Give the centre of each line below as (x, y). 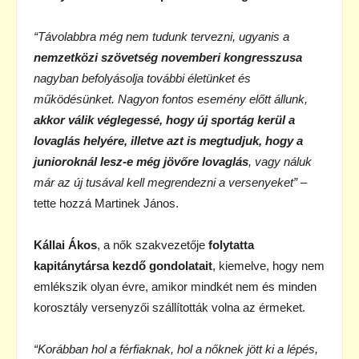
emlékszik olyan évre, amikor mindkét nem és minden (175, 286)
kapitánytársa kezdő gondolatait (123, 265)
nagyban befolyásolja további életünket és (142, 78)
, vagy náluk (280, 161)
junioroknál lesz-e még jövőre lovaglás (141, 161)
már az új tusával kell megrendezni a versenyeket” (165, 182)
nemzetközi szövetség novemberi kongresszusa (168, 57)
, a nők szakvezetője (153, 244)
